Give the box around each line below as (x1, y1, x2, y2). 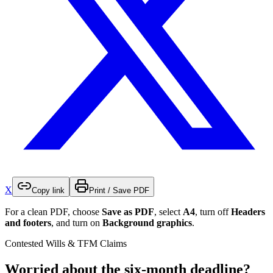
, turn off (195, 206, 231, 217)
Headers (231, 206, 265, 217)
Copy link (32, 185, 65, 195)
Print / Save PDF (89, 185, 149, 195)
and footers (5, 217, 51, 228)
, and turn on (51, 217, 102, 228)
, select (154, 206, 180, 217)
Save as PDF (102, 206, 154, 217)
